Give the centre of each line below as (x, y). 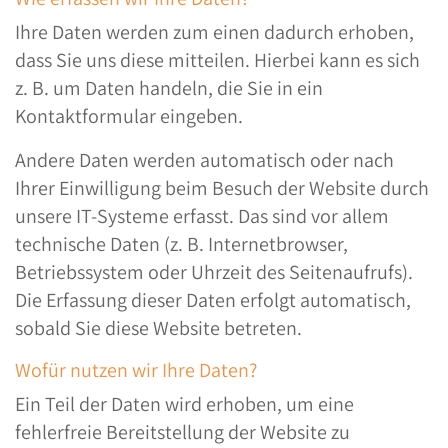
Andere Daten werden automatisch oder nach (204, 160)
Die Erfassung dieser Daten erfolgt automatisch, (213, 300)
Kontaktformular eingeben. (129, 116)
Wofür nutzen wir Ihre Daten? (136, 370)
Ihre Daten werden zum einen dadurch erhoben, (214, 32)
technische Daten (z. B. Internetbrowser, (181, 244)
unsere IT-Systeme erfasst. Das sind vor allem (202, 216)
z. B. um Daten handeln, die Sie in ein (169, 88)
